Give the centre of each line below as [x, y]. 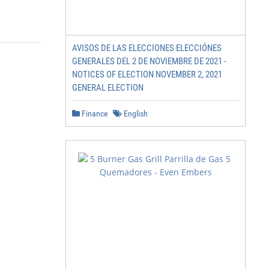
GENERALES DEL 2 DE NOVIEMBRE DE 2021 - [149, 61]
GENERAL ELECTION [108, 88]
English [135, 113]
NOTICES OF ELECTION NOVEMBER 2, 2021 [147, 74]
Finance [94, 113]
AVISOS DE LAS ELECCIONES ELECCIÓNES [147, 48]
